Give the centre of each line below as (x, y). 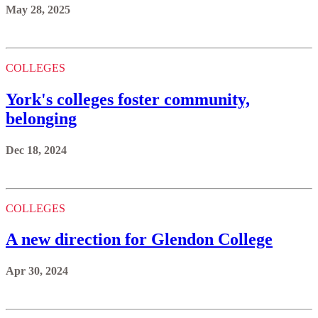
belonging (41, 118)
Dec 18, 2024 (36, 150)
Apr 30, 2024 (37, 271)
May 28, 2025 (38, 9)
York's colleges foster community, (128, 99)
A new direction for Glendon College (139, 240)
